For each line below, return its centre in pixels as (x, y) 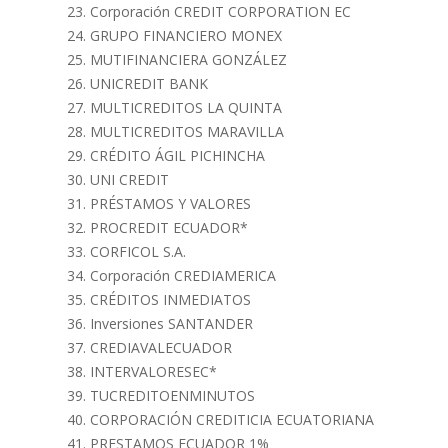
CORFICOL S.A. (138, 251)
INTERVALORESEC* (153, 371)
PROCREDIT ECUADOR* (169, 227)
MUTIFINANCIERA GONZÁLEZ (188, 59)
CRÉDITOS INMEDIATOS (170, 299)
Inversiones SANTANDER (171, 323)
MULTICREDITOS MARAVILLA (187, 131)
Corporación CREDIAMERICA (183, 275)
